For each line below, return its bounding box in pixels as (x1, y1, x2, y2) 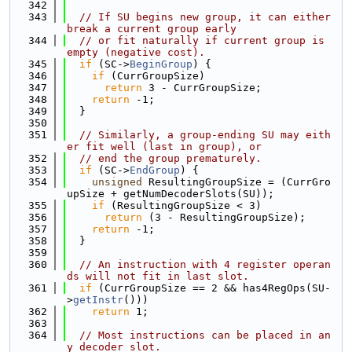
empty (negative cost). (67, 46, 205, 58)
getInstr (73, 294, 123, 306)
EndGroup (130, 164, 180, 176)
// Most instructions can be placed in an (79, 329, 331, 341)
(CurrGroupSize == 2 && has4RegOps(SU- (92, 282, 331, 294)
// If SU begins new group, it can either (79, 11, 331, 23)
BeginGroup (130, 58, 192, 70)
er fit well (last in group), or (67, 141, 262, 152)
